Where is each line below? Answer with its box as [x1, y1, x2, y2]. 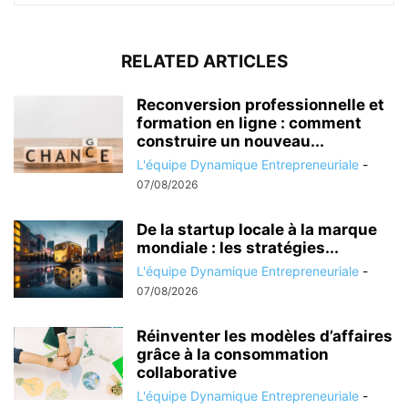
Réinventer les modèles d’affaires [137, 326, 393, 345]
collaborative [137, 362, 237, 382]
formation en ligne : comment [137, 113, 362, 132]
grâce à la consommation [137, 344, 329, 363]
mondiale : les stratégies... [137, 238, 339, 257]
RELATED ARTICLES [120, 50, 288, 72]
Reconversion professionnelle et [137, 95, 384, 114]
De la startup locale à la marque [137, 219, 377, 239]
